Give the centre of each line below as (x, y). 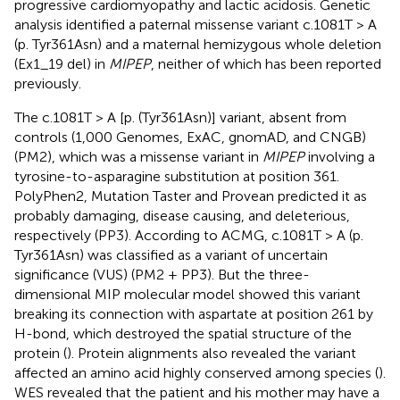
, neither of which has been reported (266, 63)
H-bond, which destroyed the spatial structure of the (183, 333)
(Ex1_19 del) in (62, 63)
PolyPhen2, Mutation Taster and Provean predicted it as (191, 196)
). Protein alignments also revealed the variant (212, 353)
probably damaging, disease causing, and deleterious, (182, 215)
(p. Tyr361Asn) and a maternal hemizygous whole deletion (198, 44)
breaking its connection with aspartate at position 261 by (194, 313)
